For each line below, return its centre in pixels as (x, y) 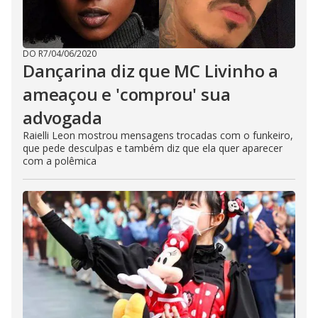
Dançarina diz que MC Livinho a (150, 71)
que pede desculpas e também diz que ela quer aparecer (153, 148)
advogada (62, 117)
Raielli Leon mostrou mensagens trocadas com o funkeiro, (158, 135)
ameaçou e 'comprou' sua (127, 94)
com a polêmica (60, 161)
